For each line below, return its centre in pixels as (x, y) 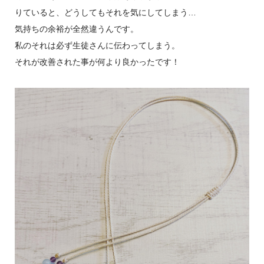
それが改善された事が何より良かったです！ (97, 62)
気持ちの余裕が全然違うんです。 (76, 29)
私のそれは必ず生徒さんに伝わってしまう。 (97, 45)
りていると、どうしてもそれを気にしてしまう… (105, 12)
